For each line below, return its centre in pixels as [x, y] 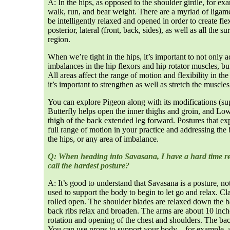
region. [60, 39]
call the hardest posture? [90, 166]
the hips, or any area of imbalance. [104, 139]
